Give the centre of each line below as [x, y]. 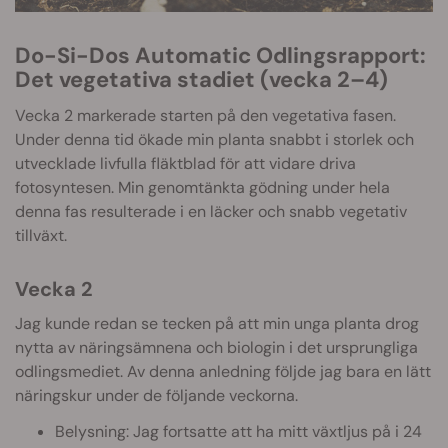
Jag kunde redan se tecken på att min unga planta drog [217, 324]
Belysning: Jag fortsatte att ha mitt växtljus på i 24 [238, 432]
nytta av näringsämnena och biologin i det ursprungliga [216, 348]
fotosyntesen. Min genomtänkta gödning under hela [202, 188]
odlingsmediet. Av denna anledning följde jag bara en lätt [223, 372]
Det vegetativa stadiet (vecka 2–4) [201, 80]
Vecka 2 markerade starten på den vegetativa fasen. [205, 116]
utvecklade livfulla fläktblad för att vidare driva [185, 164]
